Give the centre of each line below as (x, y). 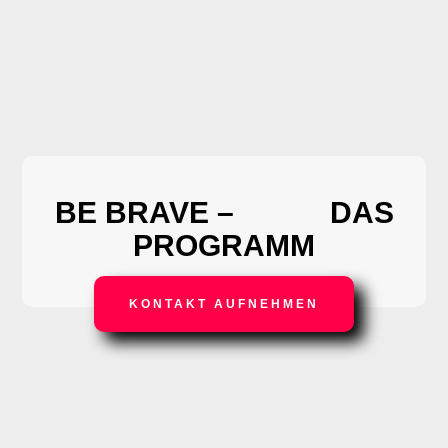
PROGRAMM (224, 245)
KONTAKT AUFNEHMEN (224, 303)
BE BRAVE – (148, 212)
